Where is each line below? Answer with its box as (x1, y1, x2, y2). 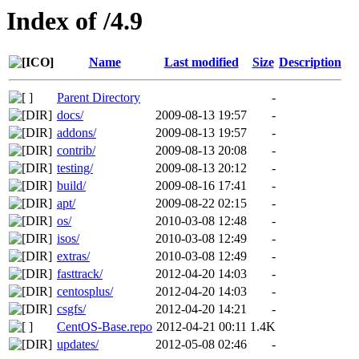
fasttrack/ (57, 267, 103, 281)
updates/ (57, 337, 99, 352)
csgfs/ (57, 302, 86, 317)
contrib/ (57, 143, 95, 158)
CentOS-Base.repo (57, 320, 152, 334)
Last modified (163, 55, 239, 70)
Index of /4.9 (6, 6, 143, 35)
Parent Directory (57, 91, 140, 105)
